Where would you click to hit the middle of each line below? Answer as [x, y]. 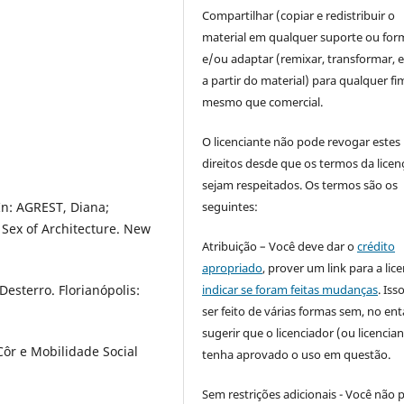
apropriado [233, 267]
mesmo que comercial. [263, 101]
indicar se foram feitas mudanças [290, 289]
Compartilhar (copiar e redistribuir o [299, 15]
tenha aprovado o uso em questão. [297, 354]
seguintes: [230, 206]
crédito [376, 246]
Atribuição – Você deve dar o [280, 246]
